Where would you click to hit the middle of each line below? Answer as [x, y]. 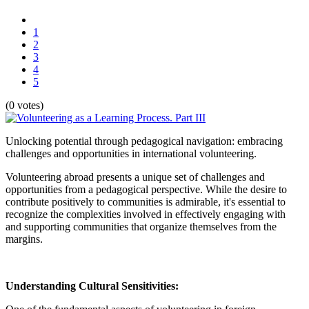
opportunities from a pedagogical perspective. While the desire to [146, 189]
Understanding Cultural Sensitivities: [92, 286]
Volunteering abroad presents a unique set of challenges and [135, 177]
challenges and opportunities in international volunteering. [131, 153]
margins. [24, 239]
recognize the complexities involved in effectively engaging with [146, 214]
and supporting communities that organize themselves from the [141, 226]
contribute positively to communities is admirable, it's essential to [146, 201]
